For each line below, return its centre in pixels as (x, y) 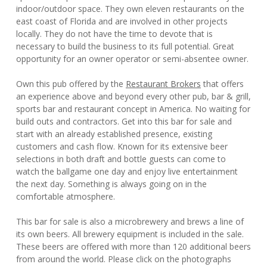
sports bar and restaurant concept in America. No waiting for (133, 109)
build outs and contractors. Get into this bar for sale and (124, 121)
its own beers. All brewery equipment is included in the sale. (130, 234)
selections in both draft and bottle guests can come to (121, 159)
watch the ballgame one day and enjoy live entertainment (127, 171)
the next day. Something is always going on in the (111, 184)
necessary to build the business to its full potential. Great (125, 46)
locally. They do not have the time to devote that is (114, 34)
